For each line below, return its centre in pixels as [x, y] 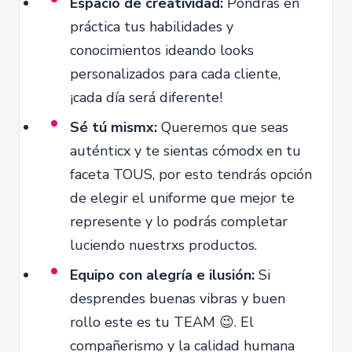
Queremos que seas [223, 127]
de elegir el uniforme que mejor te [182, 198]
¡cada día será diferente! [146, 97]
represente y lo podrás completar [179, 221]
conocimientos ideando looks [162, 50]
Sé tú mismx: [114, 127]
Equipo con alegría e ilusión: [162, 275]
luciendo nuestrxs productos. [163, 245]
